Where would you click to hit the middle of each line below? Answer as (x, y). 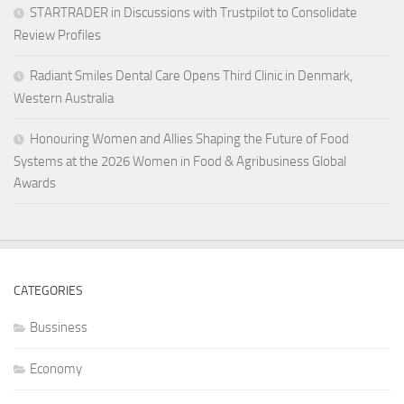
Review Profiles (57, 35)
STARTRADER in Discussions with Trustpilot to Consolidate (193, 12)
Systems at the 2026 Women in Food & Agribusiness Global (180, 161)
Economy (56, 368)
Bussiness (59, 327)
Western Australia (64, 98)
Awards (35, 183)
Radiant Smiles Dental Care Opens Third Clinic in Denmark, (191, 75)
